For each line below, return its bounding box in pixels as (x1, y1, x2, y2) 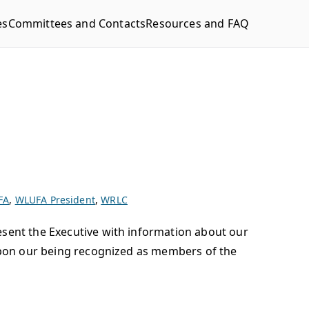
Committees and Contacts (8, 16, 146, 31)
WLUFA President (14, 193, 95, 206)
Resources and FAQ (146, 16, 249, 31)
